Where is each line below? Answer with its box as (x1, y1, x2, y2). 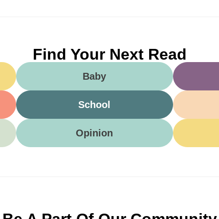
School (78, 99, 111, 110)
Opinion (76, 128, 113, 139)
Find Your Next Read (32, 45, 187, 64)
